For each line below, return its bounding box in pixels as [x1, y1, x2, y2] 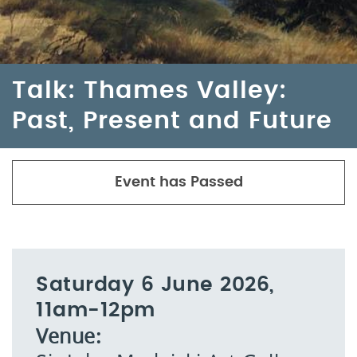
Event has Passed [114, 175, 243, 190]
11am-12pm [36, 300, 155, 320]
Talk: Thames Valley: [12, 79, 287, 103]
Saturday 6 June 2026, [36, 275, 275, 295]
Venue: [36, 323, 101, 349]
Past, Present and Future [12, 109, 332, 133]
